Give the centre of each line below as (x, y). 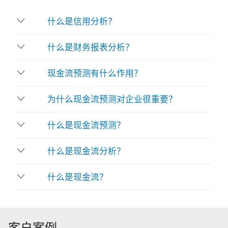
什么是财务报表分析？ (91, 47)
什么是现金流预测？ (86, 125)
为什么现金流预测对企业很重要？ (112, 99)
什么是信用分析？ (82, 21)
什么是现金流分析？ (86, 151)
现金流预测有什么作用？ (95, 73)
